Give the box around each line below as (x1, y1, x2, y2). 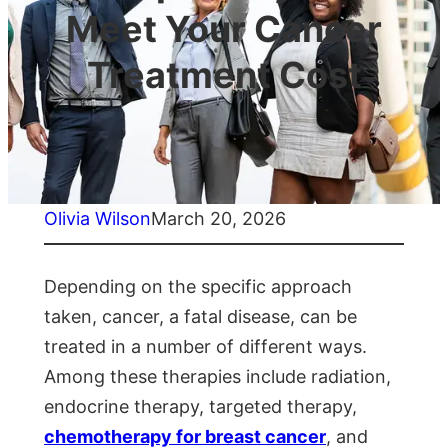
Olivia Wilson (44, 208, 151, 230)
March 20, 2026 (151, 208, 286, 230)
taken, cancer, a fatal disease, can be (44, 306, 357, 328)
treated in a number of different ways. (44, 336, 367, 358)
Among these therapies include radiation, (44, 366, 391, 388)
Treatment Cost (86, 53, 362, 98)
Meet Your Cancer (66, 7, 382, 52)
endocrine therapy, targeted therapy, (44, 396, 357, 418)
